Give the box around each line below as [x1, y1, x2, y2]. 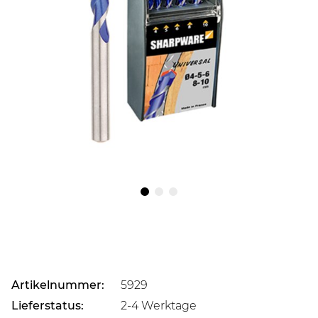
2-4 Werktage [121, 298, 197, 312]
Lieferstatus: [11, 298, 84, 312]
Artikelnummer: [11, 278, 104, 292]
